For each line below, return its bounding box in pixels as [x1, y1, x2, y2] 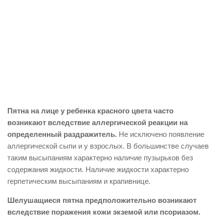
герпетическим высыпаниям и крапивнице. [7, 177, 151, 185]
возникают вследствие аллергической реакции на [7, 118, 188, 127]
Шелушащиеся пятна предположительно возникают [7, 196, 197, 204]
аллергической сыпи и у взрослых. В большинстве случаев [7, 142, 209, 150]
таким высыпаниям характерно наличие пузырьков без [7, 153, 193, 162]
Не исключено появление [117, 130, 204, 138]
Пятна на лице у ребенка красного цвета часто [7, 107, 174, 115]
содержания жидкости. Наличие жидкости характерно [7, 165, 189, 174]
